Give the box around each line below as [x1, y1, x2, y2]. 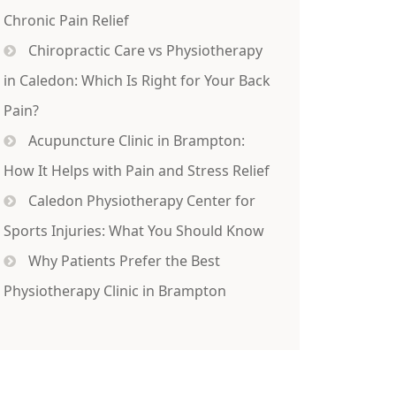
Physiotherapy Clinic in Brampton [3, 281, 226, 301]
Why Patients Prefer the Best [27, 251, 220, 270]
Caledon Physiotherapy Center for [27, 191, 255, 210]
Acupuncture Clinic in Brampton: [27, 131, 245, 150]
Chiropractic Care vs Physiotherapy [27, 41, 263, 60]
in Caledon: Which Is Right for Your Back [3, 71, 270, 90]
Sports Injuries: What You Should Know [3, 221, 264, 240]
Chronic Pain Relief [3, 11, 129, 30]
